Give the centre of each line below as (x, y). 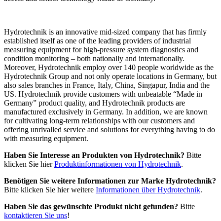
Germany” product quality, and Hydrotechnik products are (94, 103)
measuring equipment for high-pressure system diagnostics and (101, 50)
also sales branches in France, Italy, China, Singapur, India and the (107, 85)
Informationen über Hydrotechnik (148, 190)
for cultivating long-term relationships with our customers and (99, 121)
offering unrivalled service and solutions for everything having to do (110, 130)
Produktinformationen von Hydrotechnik (118, 164)
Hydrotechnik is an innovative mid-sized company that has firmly (105, 32)
